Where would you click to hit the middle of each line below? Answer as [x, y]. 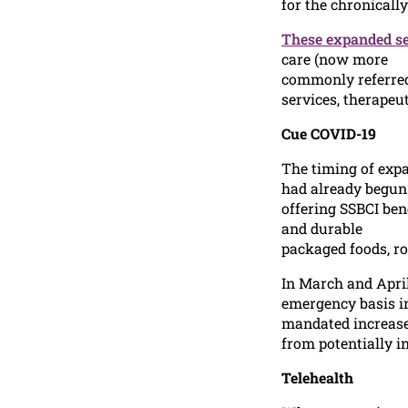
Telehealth [318, 377]
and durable [322, 228]
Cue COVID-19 [329, 133]
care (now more [335, 59]
